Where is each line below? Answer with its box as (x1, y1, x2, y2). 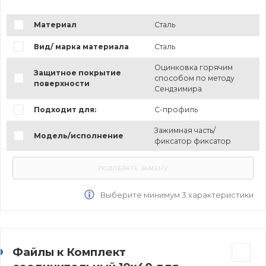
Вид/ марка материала (33, 42, 129, 52)
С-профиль (154, 105, 198, 115)
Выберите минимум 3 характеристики (99, 190, 254, 200)
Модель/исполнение (33, 131, 123, 141)
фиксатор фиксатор (154, 137, 231, 146)
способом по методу (154, 74, 235, 83)
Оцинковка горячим (154, 63, 233, 72)
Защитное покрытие (33, 68, 121, 78)
